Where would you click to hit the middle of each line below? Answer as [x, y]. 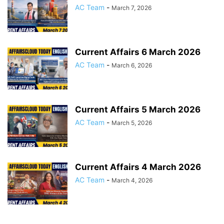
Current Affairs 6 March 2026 [138, 52]
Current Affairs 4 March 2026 [138, 167]
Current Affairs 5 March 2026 [138, 109]
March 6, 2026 [132, 65]
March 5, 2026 [132, 123]
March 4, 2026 [132, 180]
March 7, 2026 [131, 8]
